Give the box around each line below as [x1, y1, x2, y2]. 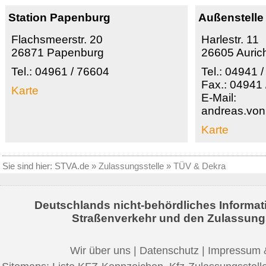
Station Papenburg [8, 11, 110, 24]
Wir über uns [70, 244, 131, 256]
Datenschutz [140, 244, 199, 256]
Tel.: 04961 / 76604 [11, 65, 109, 78]
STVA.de [55, 161, 89, 172]
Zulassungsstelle [99, 161, 164, 172]
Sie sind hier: [2, 161, 55, 172]
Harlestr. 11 [201, 33, 259, 46]
